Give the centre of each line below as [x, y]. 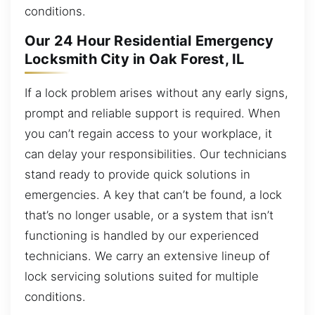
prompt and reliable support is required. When [153, 113]
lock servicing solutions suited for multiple [142, 276]
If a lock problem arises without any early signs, [156, 92]
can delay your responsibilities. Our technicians [156, 154]
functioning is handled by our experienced [142, 235]
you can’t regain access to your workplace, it [148, 133]
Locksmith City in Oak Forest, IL [135, 59]
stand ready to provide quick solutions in [137, 174]
